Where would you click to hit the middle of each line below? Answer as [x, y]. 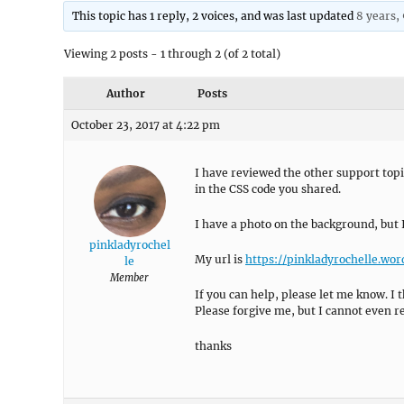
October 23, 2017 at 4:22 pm [146, 125]
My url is [220, 259]
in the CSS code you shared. [268, 189]
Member [129, 278]
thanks [213, 346]
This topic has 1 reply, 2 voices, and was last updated [215, 16]
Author [125, 93]
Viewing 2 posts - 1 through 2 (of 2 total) [172, 54]
